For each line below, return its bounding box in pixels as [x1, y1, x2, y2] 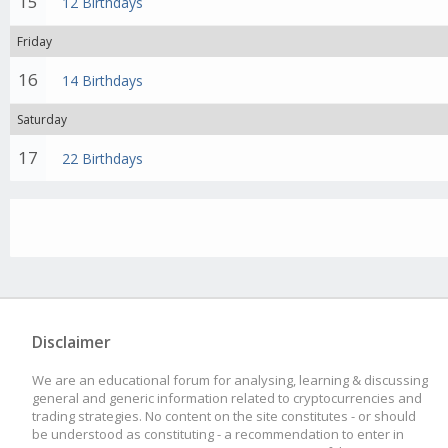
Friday [17, 33, 52, 50]
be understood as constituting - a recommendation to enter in [32, 425, 404, 443]
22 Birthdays [62, 149, 144, 168]
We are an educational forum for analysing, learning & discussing [32, 371, 428, 389]
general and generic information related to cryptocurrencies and [32, 389, 422, 407]
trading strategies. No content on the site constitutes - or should [32, 407, 416, 425]
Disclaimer [32, 331, 111, 353]
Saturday [17, 111, 67, 128]
